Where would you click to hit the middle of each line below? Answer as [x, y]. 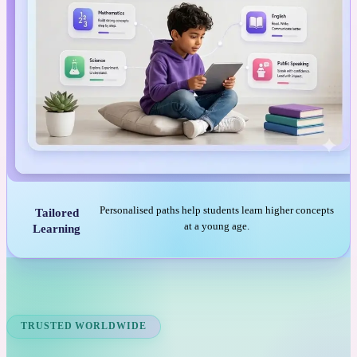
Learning [57, 229]
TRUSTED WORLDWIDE [84, 326]
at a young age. [217, 226]
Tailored [57, 213]
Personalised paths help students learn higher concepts [217, 210]
